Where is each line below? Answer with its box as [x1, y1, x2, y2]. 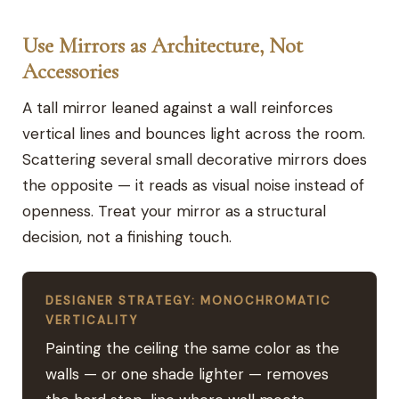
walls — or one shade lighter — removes [45, 364, 330, 385]
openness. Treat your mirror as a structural [22, 201, 327, 222]
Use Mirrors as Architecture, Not [22, 32, 304, 60]
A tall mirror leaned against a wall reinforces [22, 98, 334, 118]
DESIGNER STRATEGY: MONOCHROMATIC [45, 293, 332, 309]
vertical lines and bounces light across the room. [22, 124, 366, 144]
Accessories [22, 58, 119, 85]
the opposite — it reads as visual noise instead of [22, 175, 365, 196]
